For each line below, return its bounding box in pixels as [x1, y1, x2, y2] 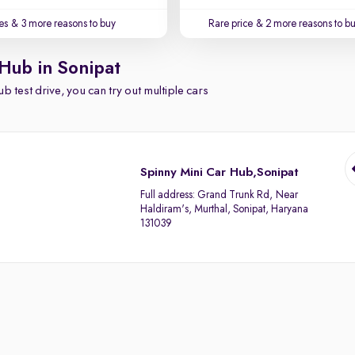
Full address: [140, 189, 198, 200]
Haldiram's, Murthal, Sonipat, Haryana [140, 204, 309, 215]
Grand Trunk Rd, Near [197, 189, 299, 200]
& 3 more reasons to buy [9, 18, 116, 29]
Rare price [208, 18, 253, 29]
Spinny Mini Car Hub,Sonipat [140, 166, 300, 179]
